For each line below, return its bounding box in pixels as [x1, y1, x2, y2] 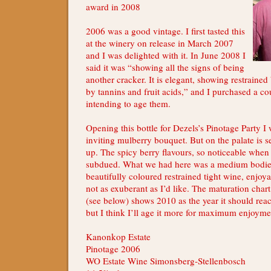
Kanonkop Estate [86, 230, 151, 243]
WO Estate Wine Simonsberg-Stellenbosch [86, 254, 246, 267]
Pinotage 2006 [86, 242, 140, 255]
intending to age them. [86, 97, 171, 109]
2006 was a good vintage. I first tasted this [86, 24, 245, 37]
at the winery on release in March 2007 [86, 36, 233, 49]
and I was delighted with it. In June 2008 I [86, 48, 246, 61]
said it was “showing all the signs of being [86, 60, 244, 73]
